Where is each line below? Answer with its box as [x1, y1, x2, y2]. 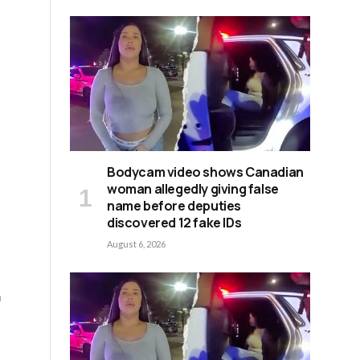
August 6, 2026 [107, 238, 166, 249]
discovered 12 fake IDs [107, 213, 242, 231]
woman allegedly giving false [107, 179, 279, 198]
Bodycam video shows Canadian [107, 162, 304, 181]
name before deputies [107, 196, 242, 215]
